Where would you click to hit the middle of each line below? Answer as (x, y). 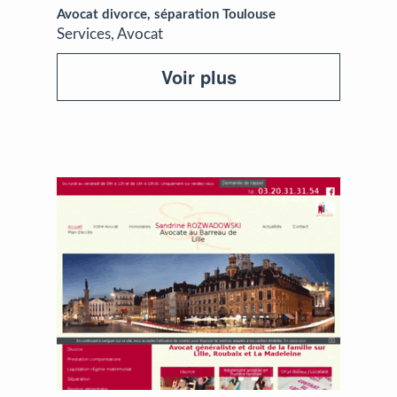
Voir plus (198, 77)
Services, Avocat (110, 34)
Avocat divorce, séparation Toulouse (166, 15)
